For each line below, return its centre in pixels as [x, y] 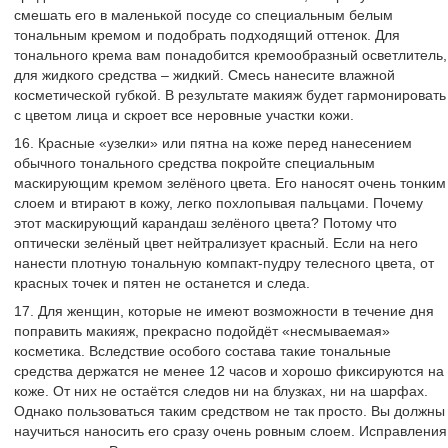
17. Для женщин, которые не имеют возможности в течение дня [224, 311]
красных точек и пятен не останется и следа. [162, 283]
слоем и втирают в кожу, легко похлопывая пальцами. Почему [218, 203]
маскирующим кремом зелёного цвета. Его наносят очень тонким [230, 183]
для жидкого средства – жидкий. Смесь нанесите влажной [204, 75]
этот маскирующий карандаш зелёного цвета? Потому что [205, 223]
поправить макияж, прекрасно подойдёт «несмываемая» [202, 331]
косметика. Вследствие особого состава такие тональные [202, 351]
